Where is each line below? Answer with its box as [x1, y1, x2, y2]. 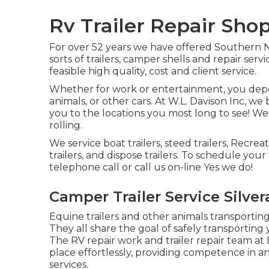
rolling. [49, 119, 82, 131]
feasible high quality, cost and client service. [49, 65, 256, 77]
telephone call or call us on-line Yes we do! [49, 162, 253, 173]
